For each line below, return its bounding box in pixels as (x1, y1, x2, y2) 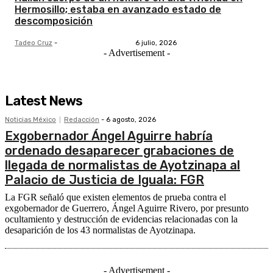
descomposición (15, 15, 93, 27)
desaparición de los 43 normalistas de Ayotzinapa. (5, 225, 196, 236)
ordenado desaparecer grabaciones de (5, 143, 234, 158)
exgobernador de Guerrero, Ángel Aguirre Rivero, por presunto (5, 203, 249, 214)
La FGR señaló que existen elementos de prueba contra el (5, 192, 226, 203)
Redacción (64, 116, 99, 124)
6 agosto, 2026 (106, 116, 156, 124)
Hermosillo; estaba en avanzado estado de (15, 4, 221, 16)
